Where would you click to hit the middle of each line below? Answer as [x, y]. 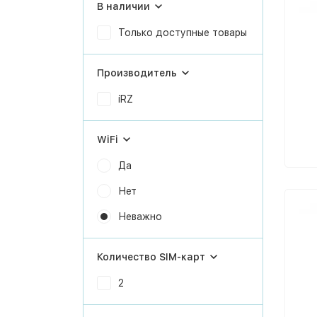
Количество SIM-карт [151, 257]
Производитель [137, 73]
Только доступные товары [183, 33]
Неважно [140, 217]
